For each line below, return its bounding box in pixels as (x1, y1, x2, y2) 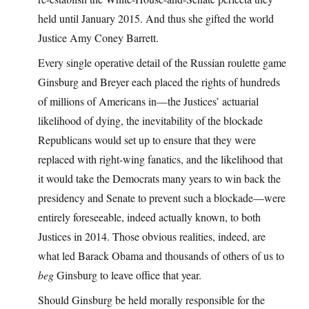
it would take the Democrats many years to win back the (38, 171, 281, 186)
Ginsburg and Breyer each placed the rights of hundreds (38, 74, 280, 90)
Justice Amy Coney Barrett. (38, 30, 159, 46)
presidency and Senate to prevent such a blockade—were (38, 190, 286, 206)
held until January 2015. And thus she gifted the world (38, 11, 274, 26)
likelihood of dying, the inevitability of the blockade (38, 113, 263, 128)
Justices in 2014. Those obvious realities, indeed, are (38, 229, 266, 244)
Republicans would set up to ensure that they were (38, 132, 256, 148)
